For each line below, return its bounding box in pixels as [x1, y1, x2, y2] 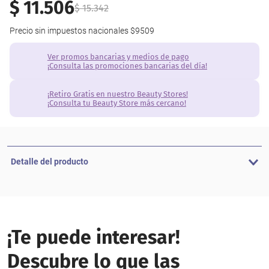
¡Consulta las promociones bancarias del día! [47, 61, 207, 70]
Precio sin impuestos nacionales [10, 26, 128, 35]
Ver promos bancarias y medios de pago [47, 52, 189, 61]
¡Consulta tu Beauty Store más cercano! [47, 98, 186, 107]
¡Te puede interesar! [7, 226, 180, 249]
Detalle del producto [11, 157, 88, 166]
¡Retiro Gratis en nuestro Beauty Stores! [47, 89, 188, 98]
